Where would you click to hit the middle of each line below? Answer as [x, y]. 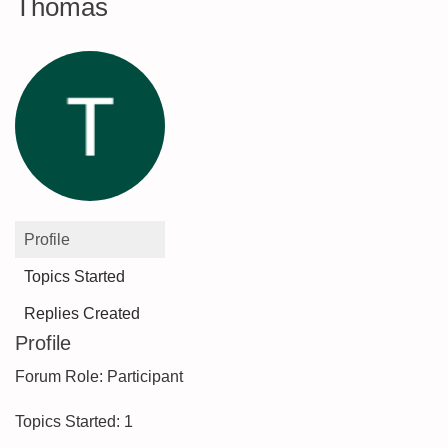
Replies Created [82, 313]
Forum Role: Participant [99, 376]
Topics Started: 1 [74, 421]
